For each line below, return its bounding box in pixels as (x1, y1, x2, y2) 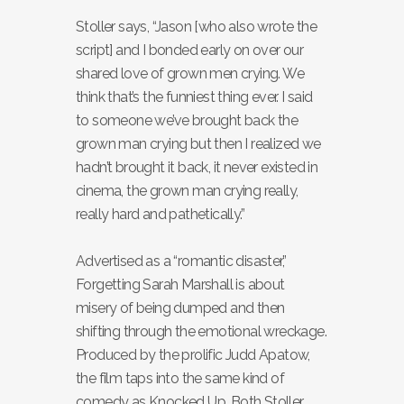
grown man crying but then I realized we (76, 135, 321, 152)
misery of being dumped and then (76, 299, 285, 317)
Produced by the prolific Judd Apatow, (76, 346, 310, 363)
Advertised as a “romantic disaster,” (76, 252, 287, 270)
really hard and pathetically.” (76, 206, 244, 223)
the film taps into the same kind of (76, 370, 284, 387)
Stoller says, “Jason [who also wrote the (76, 18, 317, 35)
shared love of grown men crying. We (76, 65, 304, 82)
